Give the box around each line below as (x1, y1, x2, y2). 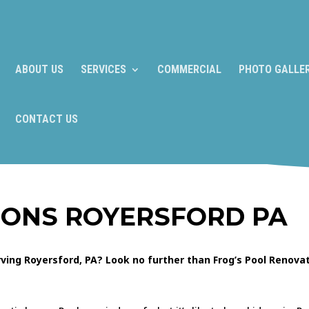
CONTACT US (15, 112, 78, 126)
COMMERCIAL (157, 63, 221, 76)
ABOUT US (15, 63, 63, 76)
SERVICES (81, 63, 126, 76)
